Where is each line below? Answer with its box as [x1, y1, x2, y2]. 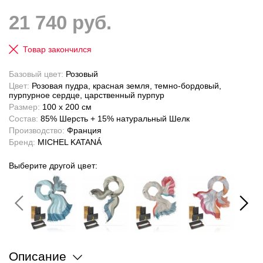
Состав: [9, 114, 38, 124]
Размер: [9, 102, 40, 112]
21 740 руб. [9, 12, 112, 34]
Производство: [9, 126, 65, 136]
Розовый [63, 69, 98, 79]
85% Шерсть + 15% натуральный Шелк [38, 114, 190, 124]
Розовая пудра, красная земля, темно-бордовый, [29, 81, 221, 91]
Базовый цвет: [9, 69, 63, 79]
